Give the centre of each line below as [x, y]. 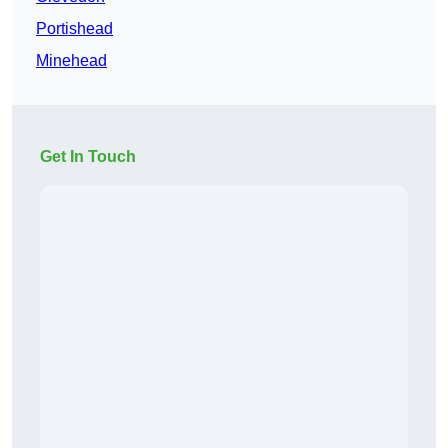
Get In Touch [88, 157]
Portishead [74, 29]
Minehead [71, 61]
